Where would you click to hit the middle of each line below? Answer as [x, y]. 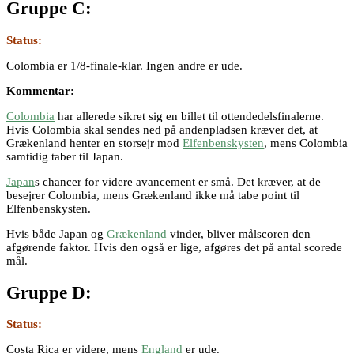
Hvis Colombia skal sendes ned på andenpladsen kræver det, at [162, 129]
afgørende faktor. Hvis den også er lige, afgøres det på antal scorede [174, 247]
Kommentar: [40, 90]
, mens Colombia [306, 143]
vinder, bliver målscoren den [239, 233]
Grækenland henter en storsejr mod [94, 143]
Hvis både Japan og [56, 233]
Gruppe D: [49, 292]
